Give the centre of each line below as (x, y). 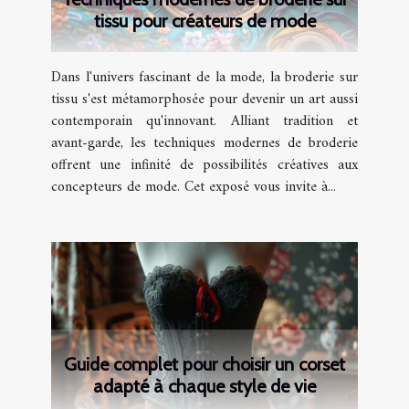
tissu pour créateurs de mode (204, 21)
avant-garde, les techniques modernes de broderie (204, 144)
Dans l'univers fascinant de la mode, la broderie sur (204, 78)
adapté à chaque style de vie (204, 387)
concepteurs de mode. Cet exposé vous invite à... (194, 188)
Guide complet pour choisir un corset (204, 365)
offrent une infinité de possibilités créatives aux (204, 166)
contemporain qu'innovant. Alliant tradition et (204, 122)
